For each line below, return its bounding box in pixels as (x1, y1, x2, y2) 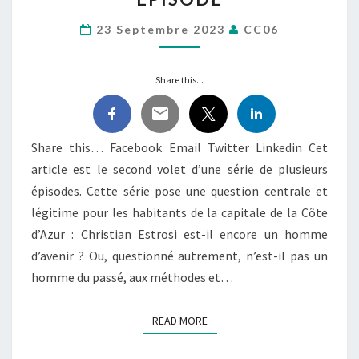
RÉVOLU (179, 57, 233, 73)
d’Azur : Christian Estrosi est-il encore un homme (31, 226, 328, 242)
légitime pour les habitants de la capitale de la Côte (31, 204, 328, 220)
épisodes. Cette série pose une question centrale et (31, 183, 328, 199)
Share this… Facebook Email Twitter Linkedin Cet (31, 139, 328, 155)
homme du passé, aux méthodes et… (31, 269, 233, 285)
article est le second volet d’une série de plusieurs (31, 161, 328, 177)
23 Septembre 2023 (96, 22, 229, 36)
